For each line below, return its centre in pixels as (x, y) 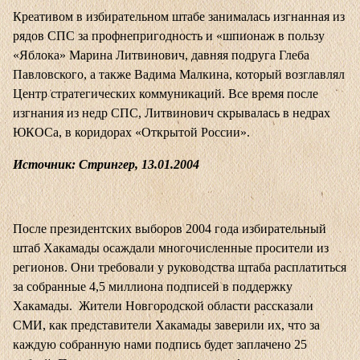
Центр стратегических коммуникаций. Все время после (166, 94)
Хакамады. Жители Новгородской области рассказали (163, 306)
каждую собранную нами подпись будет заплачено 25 (160, 345)
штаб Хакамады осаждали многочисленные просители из (171, 248)
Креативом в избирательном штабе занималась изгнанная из (179, 17)
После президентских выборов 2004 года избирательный (170, 229)
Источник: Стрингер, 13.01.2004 (106, 165)
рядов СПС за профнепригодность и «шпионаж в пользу (169, 36)
